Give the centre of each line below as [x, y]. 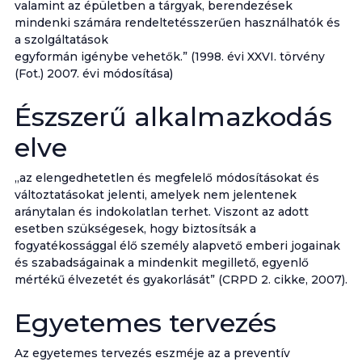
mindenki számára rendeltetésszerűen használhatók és [177, 23]
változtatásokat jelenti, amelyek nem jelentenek [155, 195]
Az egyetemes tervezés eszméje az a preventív [152, 353]
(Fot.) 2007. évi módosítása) [93, 74]
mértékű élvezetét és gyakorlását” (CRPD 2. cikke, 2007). [181, 280]
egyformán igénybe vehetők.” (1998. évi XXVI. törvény [169, 57]
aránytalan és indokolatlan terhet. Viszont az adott [161, 212]
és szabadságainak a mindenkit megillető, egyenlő [161, 263]
